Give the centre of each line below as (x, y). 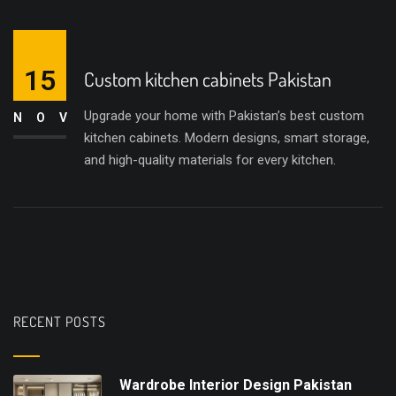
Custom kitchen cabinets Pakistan (208, 79)
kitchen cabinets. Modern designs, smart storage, (227, 138)
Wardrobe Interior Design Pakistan (236, 385)
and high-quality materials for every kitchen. (210, 160)
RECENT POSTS (60, 322)
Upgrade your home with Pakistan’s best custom (224, 116)
